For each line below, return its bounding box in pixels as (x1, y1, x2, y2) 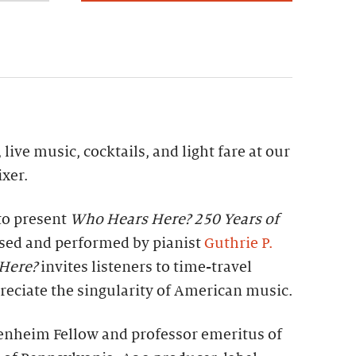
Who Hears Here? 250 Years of (70, 211, 279, 228)
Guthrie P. (204, 235, 273, 252)
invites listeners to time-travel (37, 259, 252, 276)
